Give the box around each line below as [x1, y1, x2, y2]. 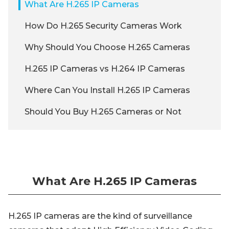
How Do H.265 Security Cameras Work [25, 21, 182, 31]
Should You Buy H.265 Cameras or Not [25, 107, 181, 117]
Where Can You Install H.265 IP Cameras [25, 85, 190, 95]
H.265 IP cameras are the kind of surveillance [8, 211, 192, 221]
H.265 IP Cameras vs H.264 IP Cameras [25, 64, 185, 74]
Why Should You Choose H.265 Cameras [25, 42, 190, 52]
